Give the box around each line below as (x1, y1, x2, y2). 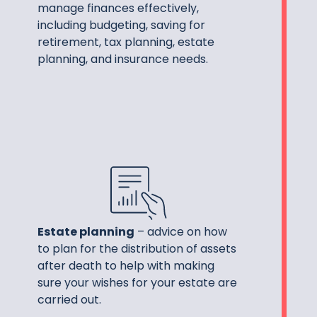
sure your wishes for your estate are (38, 275, 238, 292)
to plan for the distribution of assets (38, 241, 237, 258)
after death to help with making (38, 258, 215, 275)
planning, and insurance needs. (38, 50, 209, 67)
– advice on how (134, 224, 228, 241)
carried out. (38, 292, 102, 309)
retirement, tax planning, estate (38, 33, 215, 50)
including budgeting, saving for (38, 16, 206, 33)
